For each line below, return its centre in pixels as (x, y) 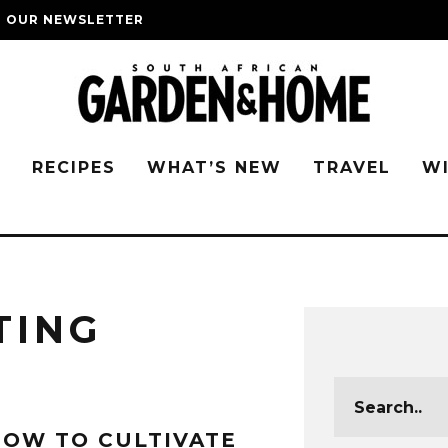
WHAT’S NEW (214, 167)
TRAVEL (352, 167)
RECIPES (74, 167)
